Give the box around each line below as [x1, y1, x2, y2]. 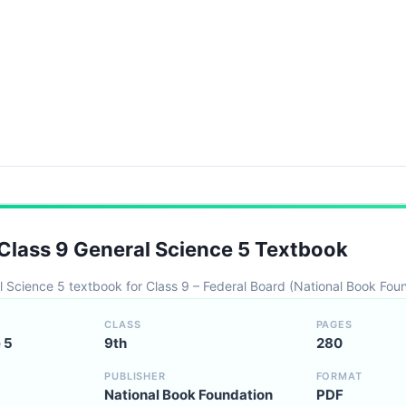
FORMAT [315, 370, 362, 382]
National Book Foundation [104, 386, 274, 403]
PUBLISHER [104, 370, 166, 382]
